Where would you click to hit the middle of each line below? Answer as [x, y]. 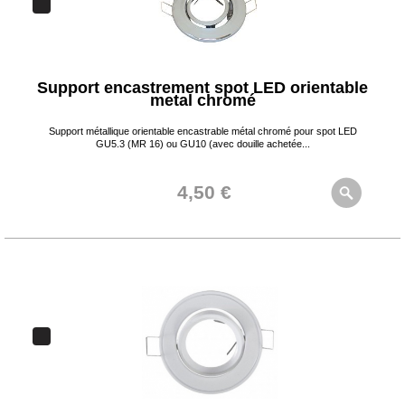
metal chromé [202, 100]
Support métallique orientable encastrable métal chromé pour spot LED [202, 131]
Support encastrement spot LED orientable [202, 88]
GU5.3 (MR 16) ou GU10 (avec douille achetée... [202, 144]
